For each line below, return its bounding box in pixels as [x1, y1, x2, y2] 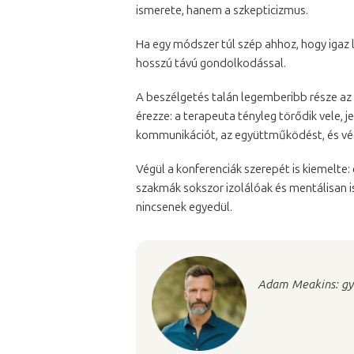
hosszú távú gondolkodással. [136, 56, 286, 71]
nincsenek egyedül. [136, 200, 232, 215]
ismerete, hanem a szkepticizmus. [136, 3, 308, 18]
